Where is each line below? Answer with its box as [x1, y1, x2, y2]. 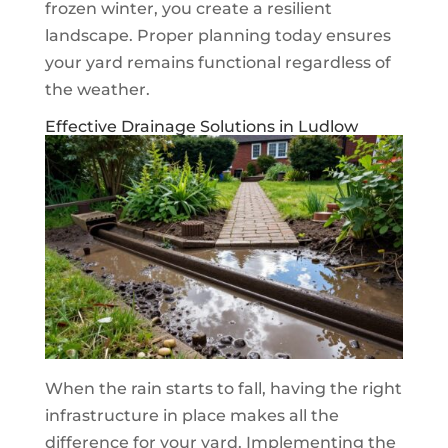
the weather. [44, 79, 150, 99]
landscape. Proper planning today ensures [44, 25, 391, 45]
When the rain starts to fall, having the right [44, 378, 402, 398]
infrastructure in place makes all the [44, 405, 339, 425]
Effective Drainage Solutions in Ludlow [44, 116, 358, 136]
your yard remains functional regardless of [44, 52, 391, 72]
